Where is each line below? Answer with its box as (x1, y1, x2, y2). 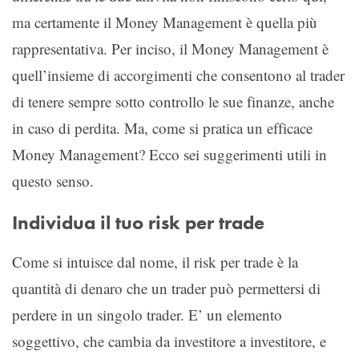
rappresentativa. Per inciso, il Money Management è (12, 38, 329, 58)
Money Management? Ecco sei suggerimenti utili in (12, 143, 327, 164)
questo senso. (12, 170, 94, 191)
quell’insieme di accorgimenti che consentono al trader (12, 64, 345, 85)
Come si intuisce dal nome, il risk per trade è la (12, 251, 298, 272)
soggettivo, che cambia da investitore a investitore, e (12, 330, 326, 351)
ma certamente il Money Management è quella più (12, 11, 317, 32)
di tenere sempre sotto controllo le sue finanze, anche (12, 91, 334, 111)
